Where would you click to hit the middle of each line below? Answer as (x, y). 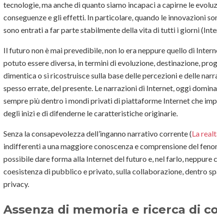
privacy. (16, 184)
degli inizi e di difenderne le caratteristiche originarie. (91, 113)
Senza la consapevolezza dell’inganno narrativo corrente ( (98, 133)
